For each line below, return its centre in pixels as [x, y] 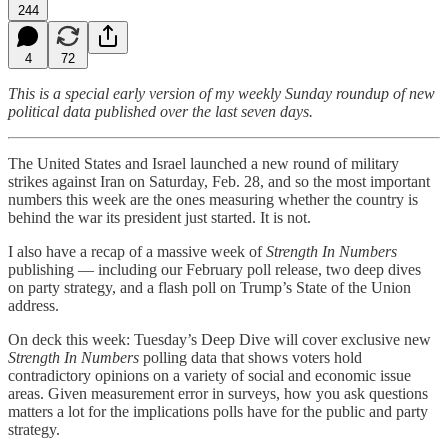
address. [33, 305]
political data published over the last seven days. [160, 111]
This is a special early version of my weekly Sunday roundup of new [221, 93]
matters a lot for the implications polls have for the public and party [218, 411]
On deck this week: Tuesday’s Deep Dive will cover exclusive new [219, 339]
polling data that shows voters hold [250, 357]
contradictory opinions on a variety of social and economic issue [209, 375]
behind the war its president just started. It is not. [159, 217]
